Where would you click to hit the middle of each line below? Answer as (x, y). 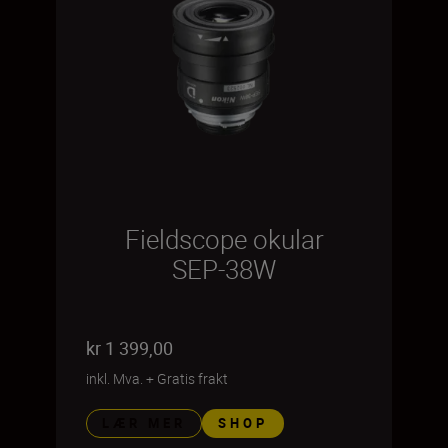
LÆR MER (144, 423)
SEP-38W (224, 269)
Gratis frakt (192, 378)
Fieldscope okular (224, 239)
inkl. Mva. (114, 378)
